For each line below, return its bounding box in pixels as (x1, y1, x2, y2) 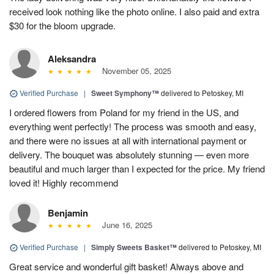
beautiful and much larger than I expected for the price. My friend (9, 161, 265, 175)
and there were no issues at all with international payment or (9, 133, 246, 147)
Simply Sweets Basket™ (91, 241, 177, 253)
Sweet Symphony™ (91, 87, 159, 98)
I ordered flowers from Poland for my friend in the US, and (9, 105, 239, 119)
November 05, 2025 (97, 64, 171, 76)
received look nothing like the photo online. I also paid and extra (9, 4, 259, 18)
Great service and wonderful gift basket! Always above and (9, 259, 243, 273)
